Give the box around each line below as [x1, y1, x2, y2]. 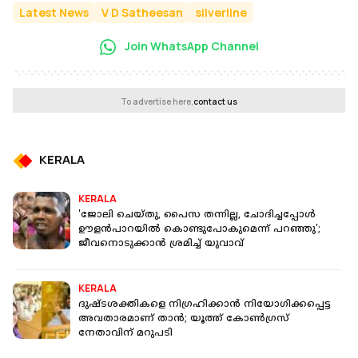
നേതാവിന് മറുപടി [78, 328, 173, 340]
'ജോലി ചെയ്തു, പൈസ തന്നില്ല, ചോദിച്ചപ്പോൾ [78, 209, 316, 222]
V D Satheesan [101, 4, 183, 20]
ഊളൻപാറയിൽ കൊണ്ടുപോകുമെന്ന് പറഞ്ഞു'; [78, 224, 320, 237]
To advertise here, [121, 96, 193, 108]
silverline [196, 4, 247, 20]
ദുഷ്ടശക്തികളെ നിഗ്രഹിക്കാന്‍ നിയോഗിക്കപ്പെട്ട [78, 299, 331, 312]
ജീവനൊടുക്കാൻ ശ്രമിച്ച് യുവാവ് [78, 238, 244, 251]
